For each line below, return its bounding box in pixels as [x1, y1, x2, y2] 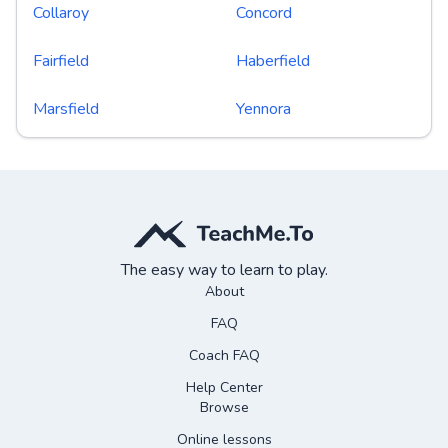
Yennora [236, 98, 291, 120]
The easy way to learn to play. [120, 259, 328, 281]
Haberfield [236, 50, 310, 72]
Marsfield [33, 98, 99, 120]
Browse [199, 398, 249, 417]
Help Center [185, 378, 263, 397]
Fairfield [33, 50, 89, 72]
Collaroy [33, 2, 89, 24]
